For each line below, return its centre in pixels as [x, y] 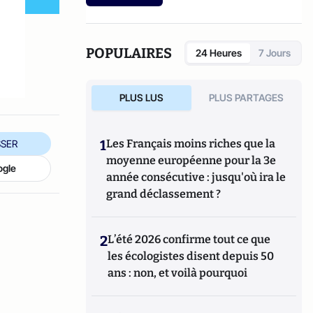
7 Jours [275, 52]
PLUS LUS [141, 97]
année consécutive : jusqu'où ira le [196, 177]
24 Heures [219, 52]
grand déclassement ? [164, 194]
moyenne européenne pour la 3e [191, 160]
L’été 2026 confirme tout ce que [189, 239]
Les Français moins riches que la [191, 143]
